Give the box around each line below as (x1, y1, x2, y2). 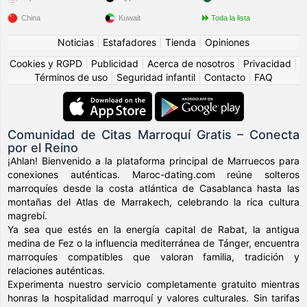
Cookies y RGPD (10, 58, 82, 69)
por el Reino (8, 140, 79, 155)
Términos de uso (34, 71, 108, 83)
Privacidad (243, 58, 291, 69)
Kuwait (119, 14, 141, 22)
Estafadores (103, 36, 156, 48)
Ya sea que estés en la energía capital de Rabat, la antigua (8, 223, 299, 235)
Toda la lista (210, 14, 250, 22)
